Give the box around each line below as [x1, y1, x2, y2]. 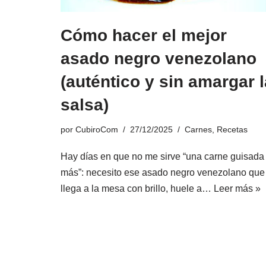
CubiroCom [75, 124, 118, 134]
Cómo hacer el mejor [61, 26, 227, 45]
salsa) [61, 95, 109, 114]
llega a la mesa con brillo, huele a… [61, 183, 214, 194]
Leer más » [214, 183, 261, 194]
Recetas [217, 124, 248, 134]
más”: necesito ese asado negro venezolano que [61, 167, 265, 178]
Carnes [185, 124, 212, 134]
